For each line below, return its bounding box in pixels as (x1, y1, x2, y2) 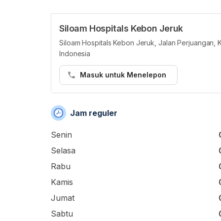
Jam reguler (70, 108, 118, 118)
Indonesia (59, 49, 91, 58)
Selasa (51, 146, 75, 155)
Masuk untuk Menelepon (79, 71, 166, 79)
